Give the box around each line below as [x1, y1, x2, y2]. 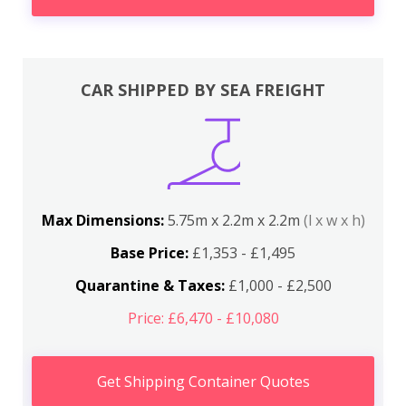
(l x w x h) [303, 209, 365, 230]
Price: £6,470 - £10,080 [127, 307, 279, 328]
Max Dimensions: [41, 209, 168, 230]
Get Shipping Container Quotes [96, 371, 310, 391]
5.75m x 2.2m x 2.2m [167, 209, 304, 230]
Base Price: [111, 242, 188, 263]
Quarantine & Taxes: [74, 275, 225, 295]
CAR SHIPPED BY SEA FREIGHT [81, 78, 325, 101]
